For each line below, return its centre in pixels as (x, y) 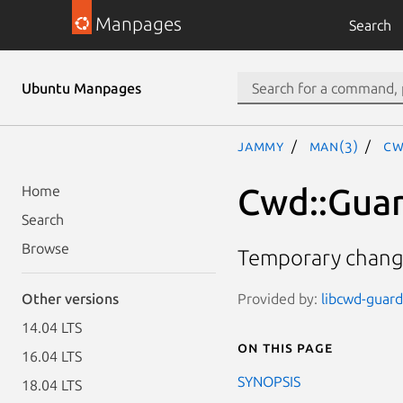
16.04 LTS (52, 356)
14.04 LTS (52, 327)
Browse (45, 248)
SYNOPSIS (269, 381)
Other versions (70, 299)
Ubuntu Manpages (81, 88)
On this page (285, 347)
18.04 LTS (52, 385)
